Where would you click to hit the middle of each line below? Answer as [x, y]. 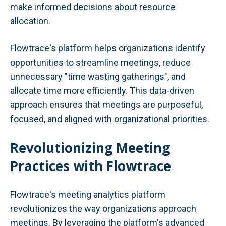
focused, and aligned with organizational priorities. [110, 119]
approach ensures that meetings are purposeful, [106, 104]
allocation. [30, 21]
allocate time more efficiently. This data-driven [102, 90]
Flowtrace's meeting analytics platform [88, 194]
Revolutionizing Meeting [90, 148]
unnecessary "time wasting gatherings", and [98, 76]
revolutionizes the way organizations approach [103, 208]
